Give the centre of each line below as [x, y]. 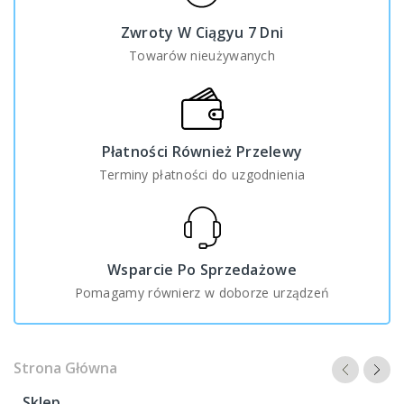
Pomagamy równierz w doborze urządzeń [202, 292]
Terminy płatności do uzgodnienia [202, 174]
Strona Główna [65, 367]
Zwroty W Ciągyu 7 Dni [202, 33]
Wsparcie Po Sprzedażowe [202, 269]
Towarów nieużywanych [202, 56]
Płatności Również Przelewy [202, 151]
